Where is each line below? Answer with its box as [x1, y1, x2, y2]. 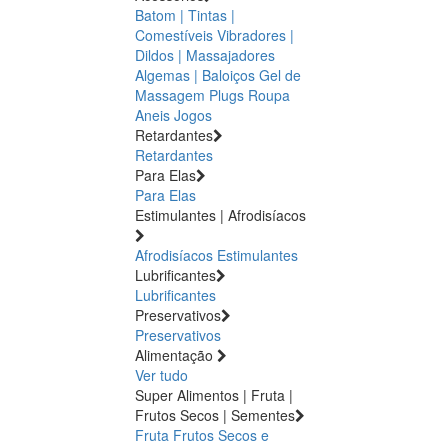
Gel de [259, 64, 301, 85]
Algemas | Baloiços [135, 64, 255, 85]
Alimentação [135, 344, 213, 365]
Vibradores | [217, 24, 294, 45]
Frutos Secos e [173, 424, 269, 445]
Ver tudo [135, 364, 188, 385]
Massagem [135, 84, 205, 105]
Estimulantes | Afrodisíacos [135, 204, 306, 225]
